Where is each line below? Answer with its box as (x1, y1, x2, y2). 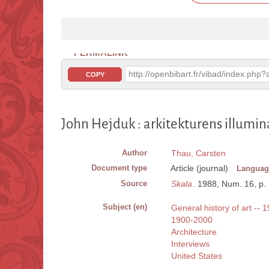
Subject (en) (103, 202, 147, 212)
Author (122, 148, 147, 158)
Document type (91, 163, 147, 173)
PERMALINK (74, 47, 128, 58)
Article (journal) (171, 163, 228, 174)
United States (171, 251, 222, 261)
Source (121, 179, 147, 189)
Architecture (171, 227, 217, 237)
